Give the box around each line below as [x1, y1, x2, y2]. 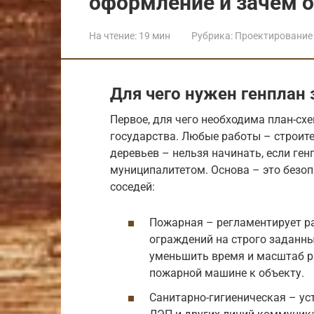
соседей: [110, 179, 155, 193]
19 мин [137, 29, 170, 41]
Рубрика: [191, 29, 233, 41]
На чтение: [89, 29, 137, 41]
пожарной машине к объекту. [149, 266, 304, 280]
